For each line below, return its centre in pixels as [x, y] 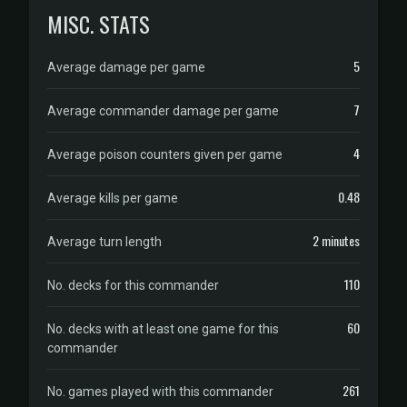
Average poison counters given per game [165, 154]
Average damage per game [126, 67]
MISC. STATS [99, 24]
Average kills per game [113, 198]
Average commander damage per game [163, 111]
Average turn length [104, 242]
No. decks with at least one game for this [163, 329]
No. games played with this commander [160, 392]
